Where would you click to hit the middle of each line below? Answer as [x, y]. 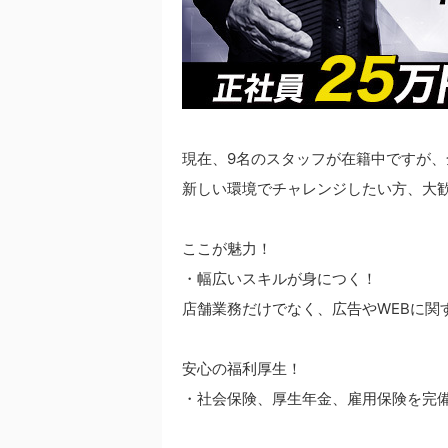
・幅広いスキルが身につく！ [279, 278]
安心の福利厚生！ [242, 368]
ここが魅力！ [227, 248]
